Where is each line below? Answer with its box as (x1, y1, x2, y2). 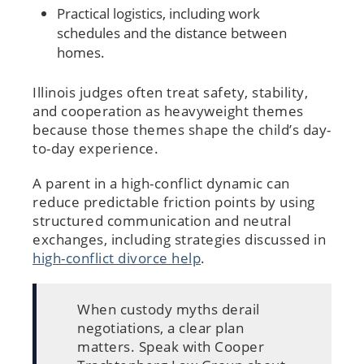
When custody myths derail (77, 299, 260, 318)
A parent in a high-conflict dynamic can (32, 173, 290, 193)
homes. (57, 42, 108, 62)
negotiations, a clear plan (77, 318, 244, 337)
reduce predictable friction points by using (32, 192, 315, 211)
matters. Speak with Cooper (77, 336, 264, 356)
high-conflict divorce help (32, 248, 201, 267)
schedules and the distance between (57, 23, 287, 42)
